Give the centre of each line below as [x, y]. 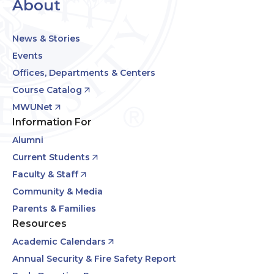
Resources [39, 224]
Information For [52, 122]
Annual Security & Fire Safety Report [94, 259]
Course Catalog [47, 90]
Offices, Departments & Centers [84, 73]
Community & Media [57, 191]
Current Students [51, 157]
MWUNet [32, 107]
